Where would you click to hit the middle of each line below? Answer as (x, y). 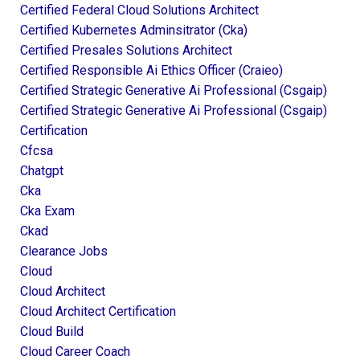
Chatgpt (42, 170)
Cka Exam (47, 211)
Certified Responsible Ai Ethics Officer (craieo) (151, 70)
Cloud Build (52, 331)
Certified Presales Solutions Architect (126, 50)
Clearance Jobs (64, 251)
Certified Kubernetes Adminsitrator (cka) (134, 30)
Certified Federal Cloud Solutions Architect (139, 10)
